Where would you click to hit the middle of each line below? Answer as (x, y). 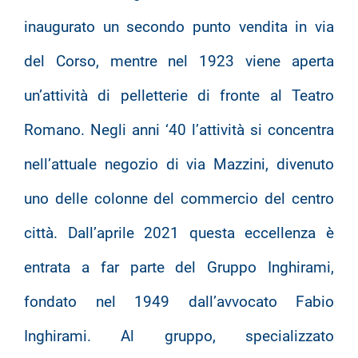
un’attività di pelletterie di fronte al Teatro (179, 95)
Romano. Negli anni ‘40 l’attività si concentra (179, 129)
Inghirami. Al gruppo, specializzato (179, 336)
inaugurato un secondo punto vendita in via (179, 26)
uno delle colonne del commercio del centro (179, 198)
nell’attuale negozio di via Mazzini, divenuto (179, 164)
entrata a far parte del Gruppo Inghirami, (179, 267)
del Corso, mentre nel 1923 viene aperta (179, 61)
